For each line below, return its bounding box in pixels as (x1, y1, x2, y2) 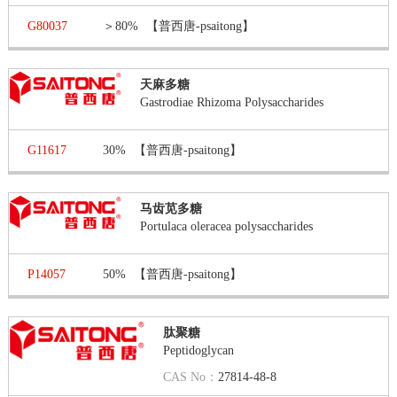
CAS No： (163, 370, 219, 384)
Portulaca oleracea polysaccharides (140, 220, 314, 233)
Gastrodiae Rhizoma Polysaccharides (140, 96, 324, 109)
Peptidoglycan (163, 344, 235, 357)
